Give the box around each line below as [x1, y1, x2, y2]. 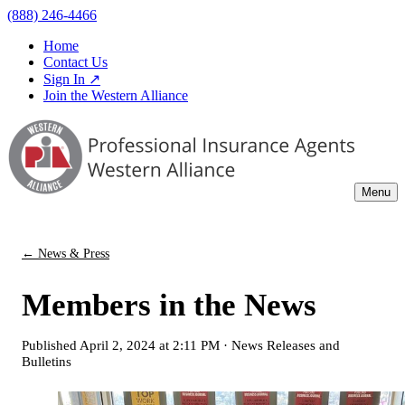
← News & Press [22, 246, 109, 260]
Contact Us [43, 54, 108, 70]
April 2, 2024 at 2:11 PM [80, 337, 220, 353]
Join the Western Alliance [43, 88, 188, 103]
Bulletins [22, 353, 71, 370]
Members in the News [22, 287, 316, 324]
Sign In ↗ [43, 71, 100, 87]
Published [22, 337, 80, 353]
